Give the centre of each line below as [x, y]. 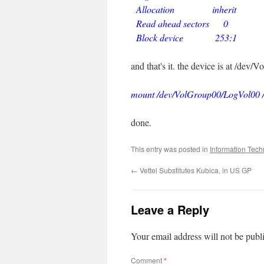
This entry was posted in [170, 149]
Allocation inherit [184, 9]
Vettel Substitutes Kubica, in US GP [195, 170]
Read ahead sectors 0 [179, 23]
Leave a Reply [170, 209]
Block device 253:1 [184, 37]
